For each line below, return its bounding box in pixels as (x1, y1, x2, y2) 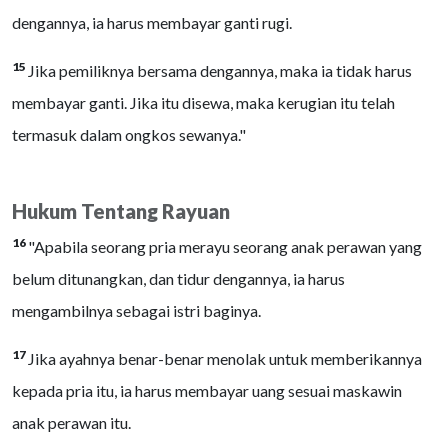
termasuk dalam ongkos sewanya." (12, 125, 246, 144)
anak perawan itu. (12, 413, 131, 432)
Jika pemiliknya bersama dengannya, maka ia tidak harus (28, 61, 412, 80)
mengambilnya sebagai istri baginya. (12, 301, 261, 320)
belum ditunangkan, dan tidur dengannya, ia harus (12, 269, 345, 288)
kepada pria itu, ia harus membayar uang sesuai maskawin (12, 381, 402, 400)
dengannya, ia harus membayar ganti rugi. (12, 13, 292, 32)
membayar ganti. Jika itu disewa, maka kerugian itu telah (12, 93, 395, 112)
